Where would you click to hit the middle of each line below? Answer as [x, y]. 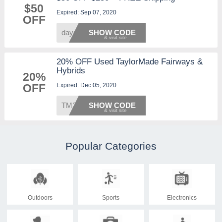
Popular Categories [111, 146]
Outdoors [40, 197]
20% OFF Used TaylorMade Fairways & [129, 61]
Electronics [182, 197]
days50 [73, 32]
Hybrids [71, 70]
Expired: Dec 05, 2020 [86, 85]
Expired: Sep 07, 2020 [86, 12]
